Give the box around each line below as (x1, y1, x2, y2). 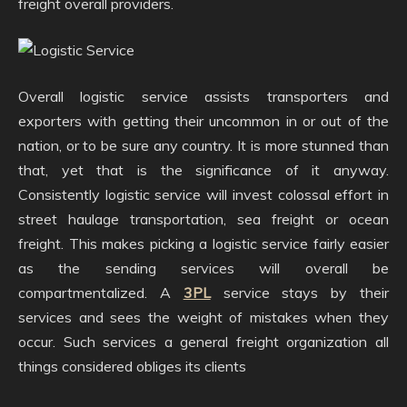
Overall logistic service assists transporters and (18, 87, 389, 105)
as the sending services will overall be (18, 259, 389, 277)
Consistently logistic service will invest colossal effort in (18, 185, 389, 203)
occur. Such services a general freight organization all (18, 333, 389, 351)
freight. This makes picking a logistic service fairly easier (18, 234, 389, 253)
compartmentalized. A (18, 283, 184, 302)
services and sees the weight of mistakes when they (18, 308, 389, 326)
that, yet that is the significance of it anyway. (18, 161, 389, 179)
